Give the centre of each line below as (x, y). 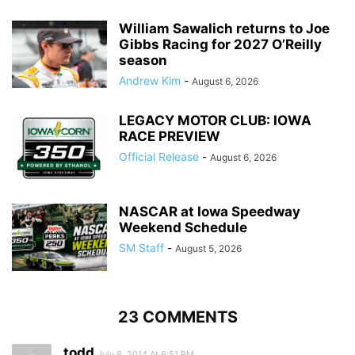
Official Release (159, 157)
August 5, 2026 (208, 249)
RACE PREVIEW (170, 137)
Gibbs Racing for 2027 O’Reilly (220, 45)
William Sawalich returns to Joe (224, 29)
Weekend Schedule (183, 228)
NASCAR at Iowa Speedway (210, 212)
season (143, 61)
